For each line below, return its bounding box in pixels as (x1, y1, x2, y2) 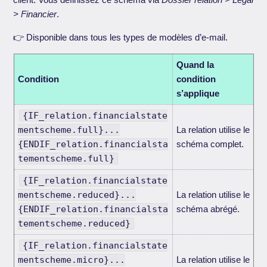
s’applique (176, 88, 219, 99)
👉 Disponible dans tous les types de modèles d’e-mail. (13, 32, 228, 43)
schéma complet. (176, 139, 244, 150)
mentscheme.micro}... (17, 254, 125, 266)
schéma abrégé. (176, 204, 240, 215)
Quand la (176, 60, 214, 70)
